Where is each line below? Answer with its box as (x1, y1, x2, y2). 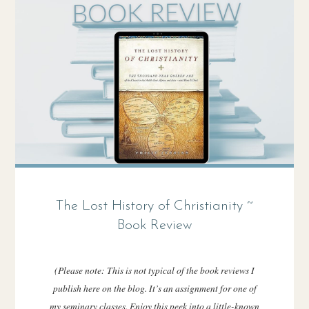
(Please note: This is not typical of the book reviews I (54, 263, 255, 277)
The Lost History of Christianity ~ (56, 199, 253, 214)
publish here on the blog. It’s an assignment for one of (52, 281, 257, 295)
